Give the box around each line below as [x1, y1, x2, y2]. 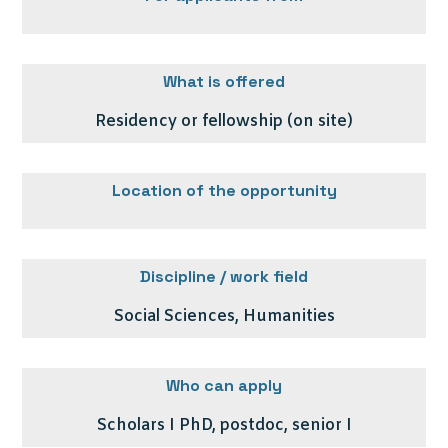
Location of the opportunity [111, 180, 337, 201]
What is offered [163, 71, 285, 92]
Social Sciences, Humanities [113, 306, 335, 327]
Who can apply [166, 375, 282, 396]
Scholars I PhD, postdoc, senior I [96, 415, 352, 436]
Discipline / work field [140, 266, 308, 287]
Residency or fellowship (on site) [95, 111, 353, 132]
